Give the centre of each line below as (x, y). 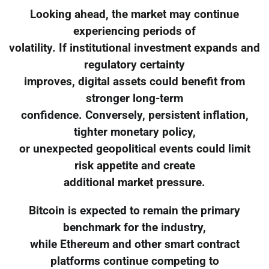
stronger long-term (134, 98)
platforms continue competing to (134, 261)
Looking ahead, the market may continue (134, 14)
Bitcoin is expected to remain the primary (134, 210)
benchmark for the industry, (134, 227)
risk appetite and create (134, 165)
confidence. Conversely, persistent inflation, (134, 115)
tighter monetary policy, (134, 132)
